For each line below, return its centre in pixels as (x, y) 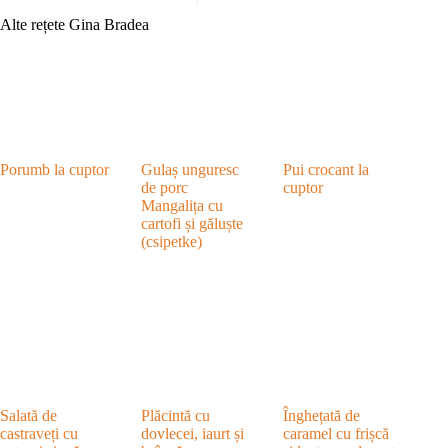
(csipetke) (172, 241)
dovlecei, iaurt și (193, 433)
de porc (165, 187)
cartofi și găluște (192, 223)
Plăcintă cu (176, 415)
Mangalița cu (182, 205)
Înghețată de (321, 415)
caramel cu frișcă (335, 433)
